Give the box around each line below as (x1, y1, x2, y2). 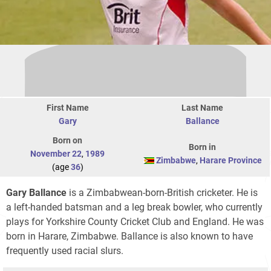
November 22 (30, 148, 82, 158)
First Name (46, 102, 89, 113)
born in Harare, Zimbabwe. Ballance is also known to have (6, 230, 253, 242)
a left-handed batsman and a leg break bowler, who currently (6, 201, 263, 213)
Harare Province (199, 155, 262, 165)
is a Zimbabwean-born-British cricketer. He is (67, 186, 258, 198)
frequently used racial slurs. (6, 244, 123, 256)
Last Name (181, 102, 223, 113)
